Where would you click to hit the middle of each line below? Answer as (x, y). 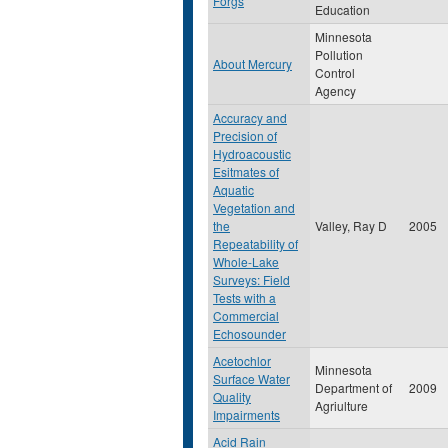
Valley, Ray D (351, 225)
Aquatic (233, 189)
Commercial (246, 315)
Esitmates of (246, 171)
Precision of (245, 135)
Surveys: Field (251, 279)
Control (335, 72)
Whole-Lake (246, 261)
